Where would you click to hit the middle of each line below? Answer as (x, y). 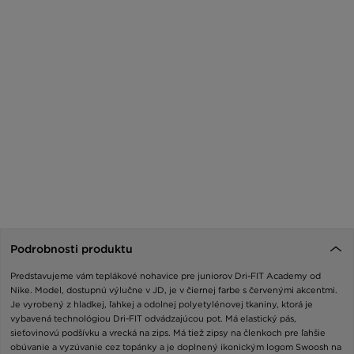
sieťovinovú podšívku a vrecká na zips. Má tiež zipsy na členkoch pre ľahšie (168, 333)
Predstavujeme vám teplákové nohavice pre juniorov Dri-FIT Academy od (166, 276)
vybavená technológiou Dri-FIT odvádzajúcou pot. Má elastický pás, (153, 319)
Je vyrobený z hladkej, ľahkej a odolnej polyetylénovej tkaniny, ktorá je (162, 305)
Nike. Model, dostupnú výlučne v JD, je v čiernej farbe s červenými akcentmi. (174, 290)
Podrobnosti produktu (72, 249)
